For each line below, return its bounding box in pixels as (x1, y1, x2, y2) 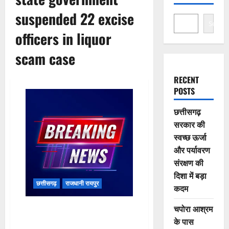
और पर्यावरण (173, 144, 210, 156)
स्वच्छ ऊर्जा (173, 131, 207, 143)
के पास (173, 215, 194, 227)
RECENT (173, 74, 199, 86)
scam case (15, 48, 75, 69)
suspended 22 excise (15, 8, 134, 29)
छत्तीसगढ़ (173, 105, 201, 118)
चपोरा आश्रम (173, 202, 213, 215)
